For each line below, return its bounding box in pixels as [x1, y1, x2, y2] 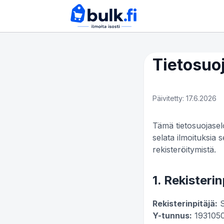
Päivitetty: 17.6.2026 [152, 94, 216, 102]
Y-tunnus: [152, 210, 192, 220]
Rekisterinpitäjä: [152, 198, 217, 208]
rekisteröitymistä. [152, 144, 216, 154]
